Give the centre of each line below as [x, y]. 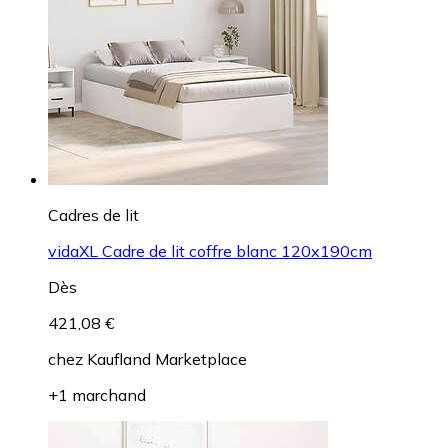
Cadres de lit [93, 215]
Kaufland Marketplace [167, 359]
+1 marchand [97, 395]
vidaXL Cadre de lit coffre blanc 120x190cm [210, 251]
